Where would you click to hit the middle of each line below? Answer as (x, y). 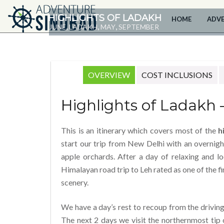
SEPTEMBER (139, 27)
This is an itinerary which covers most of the (140, 130)
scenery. (75, 182)
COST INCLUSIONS (177, 75)
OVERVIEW (109, 75)
